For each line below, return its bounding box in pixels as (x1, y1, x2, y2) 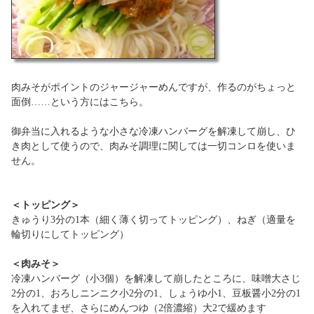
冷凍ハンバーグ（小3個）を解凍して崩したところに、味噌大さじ (11, 273, 301, 284)
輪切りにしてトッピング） (11, 229, 129, 240)
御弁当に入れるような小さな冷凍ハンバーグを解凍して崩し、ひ (11, 126, 296, 137)
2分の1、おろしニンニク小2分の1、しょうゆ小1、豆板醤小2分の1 (11, 288, 301, 299)
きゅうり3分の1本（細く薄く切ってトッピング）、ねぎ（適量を (11, 214, 296, 225)
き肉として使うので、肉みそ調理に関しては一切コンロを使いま (11, 141, 296, 151)
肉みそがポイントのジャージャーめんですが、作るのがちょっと (11, 82, 296, 93)
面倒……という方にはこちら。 (11, 97, 149, 107)
